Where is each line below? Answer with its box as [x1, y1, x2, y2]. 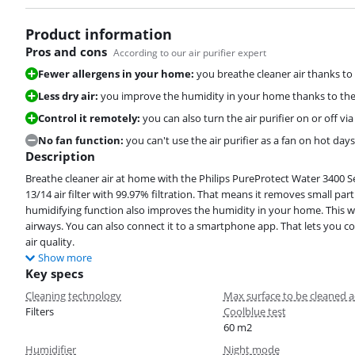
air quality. [25, 235, 74, 250]
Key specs [25, 265, 83, 282]
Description [25, 148, 95, 165]
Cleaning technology [25, 288, 121, 303]
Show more [38, 250, 92, 265]
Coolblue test [223, 304, 286, 319]
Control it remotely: [38, 111, 140, 126]
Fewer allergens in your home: [38, 67, 194, 82]
